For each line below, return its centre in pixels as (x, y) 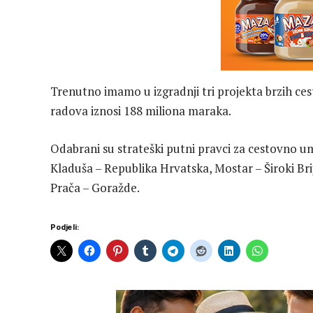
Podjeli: (65, 227)
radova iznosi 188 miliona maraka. (141, 110)
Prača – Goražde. (95, 187)
